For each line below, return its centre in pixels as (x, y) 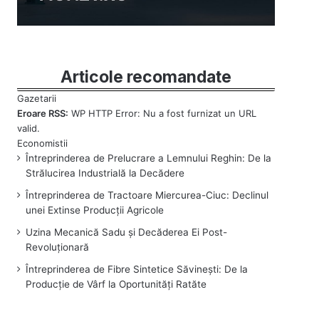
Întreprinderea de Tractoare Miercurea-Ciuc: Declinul (147, 195)
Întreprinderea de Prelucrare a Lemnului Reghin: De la (149, 158)
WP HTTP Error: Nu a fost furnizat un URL (163, 113)
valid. (29, 128)
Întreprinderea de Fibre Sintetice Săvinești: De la (137, 269)
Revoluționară (58, 247)
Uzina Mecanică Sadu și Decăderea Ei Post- (127, 232)
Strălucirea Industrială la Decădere (105, 173)
